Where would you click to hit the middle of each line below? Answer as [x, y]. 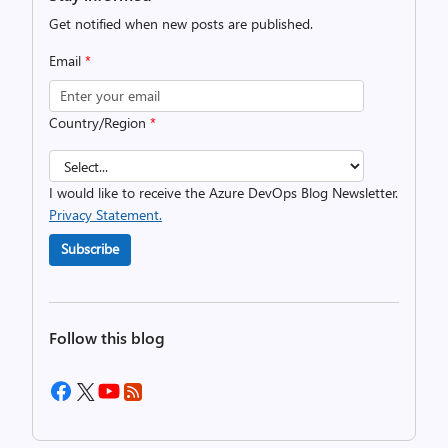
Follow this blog [107, 337]
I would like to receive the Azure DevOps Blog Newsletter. [223, 192]
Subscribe [90, 248]
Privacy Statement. [105, 214]
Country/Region [99, 122]
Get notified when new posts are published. [181, 23]
